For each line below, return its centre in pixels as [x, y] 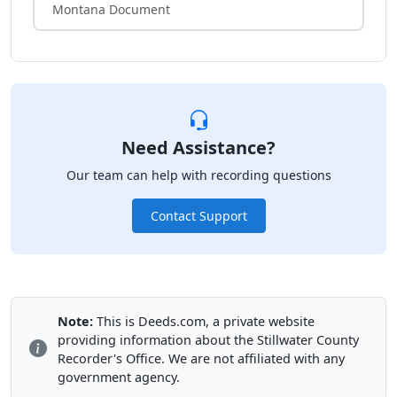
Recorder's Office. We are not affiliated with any [201, 358]
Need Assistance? [198, 147]
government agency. [119, 377]
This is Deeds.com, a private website [204, 321]
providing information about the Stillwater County [208, 339]
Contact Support [198, 215]
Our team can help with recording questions [198, 175]
